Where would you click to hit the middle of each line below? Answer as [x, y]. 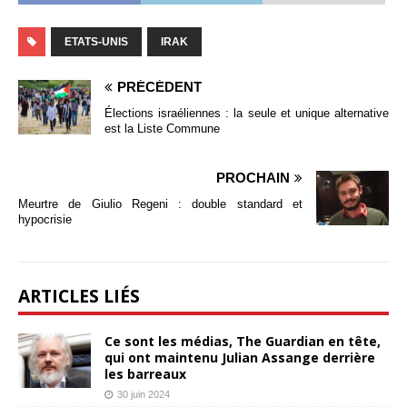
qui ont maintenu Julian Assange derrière [240, 357]
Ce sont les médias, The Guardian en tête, [243, 341]
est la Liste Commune [162, 128]
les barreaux [145, 373]
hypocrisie [45, 219]
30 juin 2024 [144, 394]
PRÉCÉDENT [159, 86]
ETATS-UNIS [96, 41]
